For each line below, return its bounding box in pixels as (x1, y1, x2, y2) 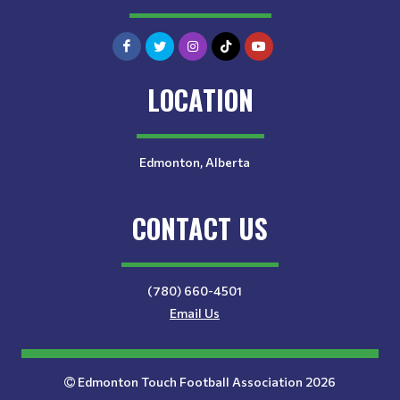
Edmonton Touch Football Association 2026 (75, 374, 336, 389)
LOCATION (146, 79, 254, 120)
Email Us (170, 305, 220, 321)
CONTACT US (132, 208, 268, 248)
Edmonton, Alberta (139, 154, 250, 170)
